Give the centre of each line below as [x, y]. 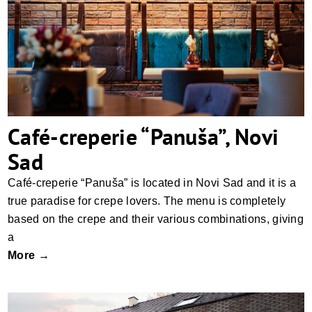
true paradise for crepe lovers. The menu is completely [147, 201]
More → [29, 256]
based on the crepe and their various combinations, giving [156, 219]
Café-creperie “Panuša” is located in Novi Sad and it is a [152, 183]
